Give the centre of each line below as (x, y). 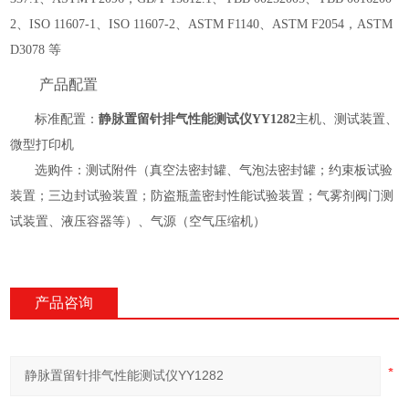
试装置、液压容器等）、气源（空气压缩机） (138, 221)
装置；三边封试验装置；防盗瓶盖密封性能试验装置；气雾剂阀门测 (202, 196)
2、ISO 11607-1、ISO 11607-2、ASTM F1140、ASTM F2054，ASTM (202, 24)
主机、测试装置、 (347, 119)
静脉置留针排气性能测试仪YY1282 (198, 119)
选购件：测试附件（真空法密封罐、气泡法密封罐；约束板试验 (214, 170)
